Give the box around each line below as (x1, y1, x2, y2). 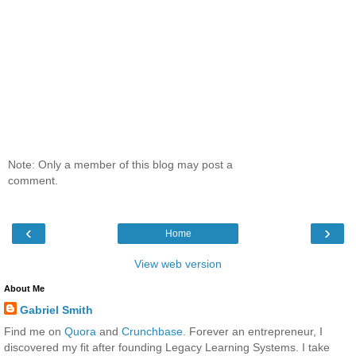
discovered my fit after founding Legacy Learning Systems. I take (4, 341, 330, 354)
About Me (4, 284, 44, 294)
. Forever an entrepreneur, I (183, 325, 323, 339)
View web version (134, 257, 222, 271)
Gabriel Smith (20, 304, 93, 317)
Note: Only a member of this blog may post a (8, 157, 233, 171)
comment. (8, 173, 58, 187)
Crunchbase (122, 325, 183, 339)
